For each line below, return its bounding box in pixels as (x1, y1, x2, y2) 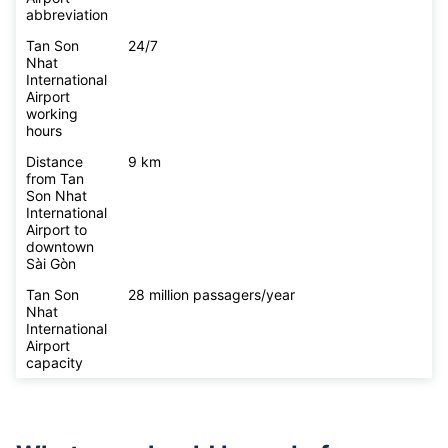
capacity (26, 354, 83, 372)
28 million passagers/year (128, 286, 295, 304)
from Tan (26, 170, 84, 188)
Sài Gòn (26, 255, 76, 273)
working (26, 105, 78, 123)
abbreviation (26, 6, 108, 24)
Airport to (26, 221, 87, 239)
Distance (26, 153, 83, 171)
